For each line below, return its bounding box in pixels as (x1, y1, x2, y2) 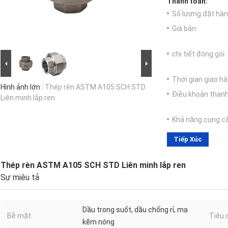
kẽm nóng (82, 218, 115, 226)
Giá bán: (172, 24, 197, 33)
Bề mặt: (7, 212, 33, 220)
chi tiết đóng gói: (172, 50, 226, 59)
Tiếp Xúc (174, 135, 202, 144)
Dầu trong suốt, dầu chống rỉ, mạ (82, 206, 188, 214)
